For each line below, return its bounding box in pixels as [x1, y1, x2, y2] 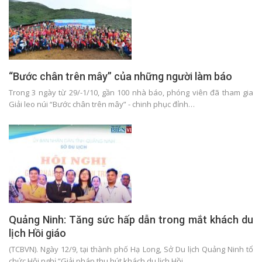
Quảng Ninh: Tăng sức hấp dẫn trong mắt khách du [9, 213, 253, 226]
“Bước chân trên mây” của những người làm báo [9, 70, 232, 82]
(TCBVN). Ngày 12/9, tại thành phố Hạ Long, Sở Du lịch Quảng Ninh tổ [9, 244, 253, 255]
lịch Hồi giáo [9, 227, 66, 240]
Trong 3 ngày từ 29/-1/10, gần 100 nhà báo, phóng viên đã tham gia [9, 87, 253, 98]
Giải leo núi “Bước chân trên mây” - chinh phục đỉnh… [9, 98, 195, 109]
